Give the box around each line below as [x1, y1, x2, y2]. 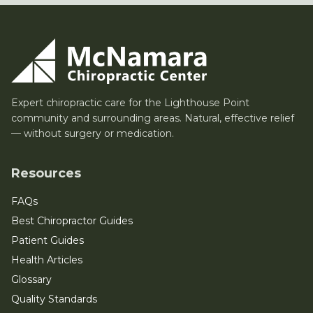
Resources [11, 166, 81, 182]
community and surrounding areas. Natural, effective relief [11, 112, 294, 125]
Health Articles [11, 254, 82, 267]
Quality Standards [11, 293, 97, 306]
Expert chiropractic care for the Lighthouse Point [11, 96, 249, 110]
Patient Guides [11, 234, 84, 247]
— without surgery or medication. [11, 127, 174, 140]
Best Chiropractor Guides [11, 214, 133, 228]
